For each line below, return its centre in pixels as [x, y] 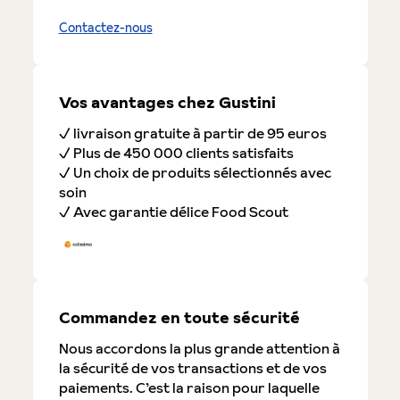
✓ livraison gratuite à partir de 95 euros [192, 133]
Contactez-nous [105, 27]
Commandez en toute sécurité [179, 317]
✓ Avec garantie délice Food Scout [173, 211]
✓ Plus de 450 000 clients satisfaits [176, 152]
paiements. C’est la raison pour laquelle [189, 387]
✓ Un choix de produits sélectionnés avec [195, 172]
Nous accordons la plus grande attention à [199, 348]
